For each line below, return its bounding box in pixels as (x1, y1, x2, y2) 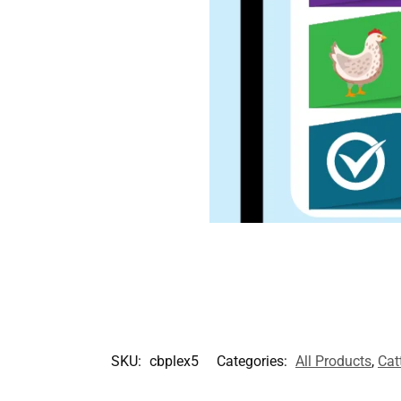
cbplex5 (149, 353, 199, 371)
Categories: (217, 353, 291, 371)
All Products (295, 353, 371, 371)
